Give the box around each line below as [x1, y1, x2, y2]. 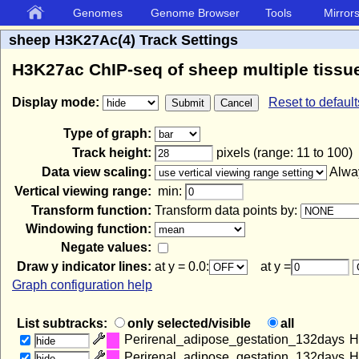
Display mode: [12, 95, 103, 109]
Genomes [73, 6, 123, 19]
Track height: [72, 146, 151, 159]
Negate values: [61, 240, 151, 254]
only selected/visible [127, 317, 264, 331]
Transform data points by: [155, 204, 301, 217]
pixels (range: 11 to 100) [213, 146, 353, 159]
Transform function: [31, 204, 151, 217]
